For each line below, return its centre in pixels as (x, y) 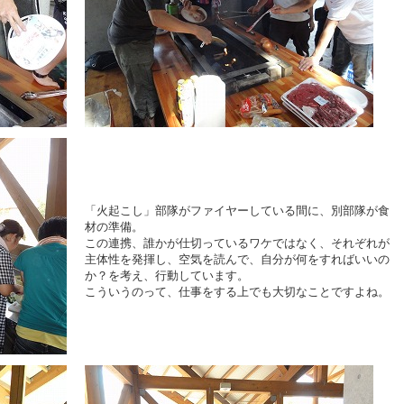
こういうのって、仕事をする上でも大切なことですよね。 (237, 292)
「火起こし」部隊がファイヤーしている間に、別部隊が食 (237, 211)
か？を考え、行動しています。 (167, 275)
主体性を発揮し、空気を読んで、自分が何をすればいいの (237, 259)
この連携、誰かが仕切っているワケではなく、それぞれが (237, 243)
